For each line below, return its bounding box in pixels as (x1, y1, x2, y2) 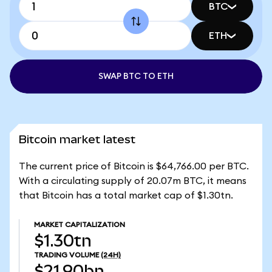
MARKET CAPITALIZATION (34, 221, 125, 228)
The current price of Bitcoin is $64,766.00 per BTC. (19, 161, 249, 171)
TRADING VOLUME (34, 251, 99, 259)
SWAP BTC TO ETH (98, 72, 174, 81)
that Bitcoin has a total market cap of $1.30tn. (19, 191, 233, 200)
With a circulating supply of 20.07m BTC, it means (19, 176, 246, 186)
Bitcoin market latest (19, 133, 135, 146)
